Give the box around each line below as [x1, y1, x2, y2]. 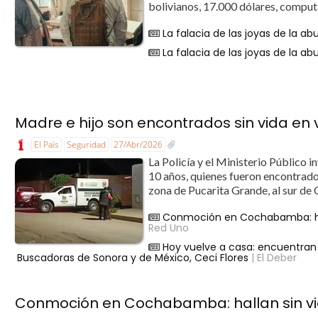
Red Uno [148, 221, 190, 235]
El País [34, 138, 60, 151]
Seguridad [67, 138, 106, 151]
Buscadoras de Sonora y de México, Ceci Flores [17, 251, 249, 265]
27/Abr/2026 [114, 138, 163, 151]
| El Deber [248, 251, 297, 265]
